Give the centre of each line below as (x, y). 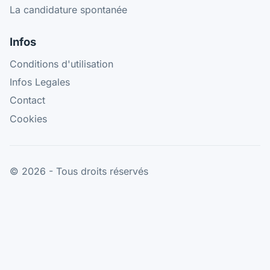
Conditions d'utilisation (61, 64)
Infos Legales (40, 82)
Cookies (28, 118)
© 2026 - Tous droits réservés (79, 171)
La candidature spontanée (68, 10)
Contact (27, 100)
